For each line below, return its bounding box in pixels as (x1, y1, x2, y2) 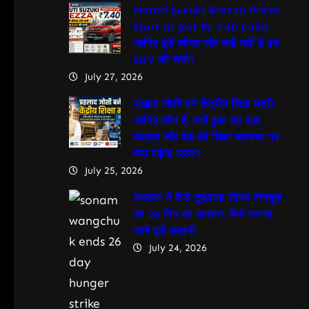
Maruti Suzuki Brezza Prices (132, 3, 280, 17)
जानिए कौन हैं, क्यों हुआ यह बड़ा (132, 113, 260, 127)
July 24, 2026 (148, 241, 207, 254)
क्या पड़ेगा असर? (132, 146, 201, 160)
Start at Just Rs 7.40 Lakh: (132, 19, 270, 33)
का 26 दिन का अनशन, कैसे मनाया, (132, 207, 275, 221)
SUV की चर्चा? (132, 52, 195, 66)
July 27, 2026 (85, 70, 143, 83)
